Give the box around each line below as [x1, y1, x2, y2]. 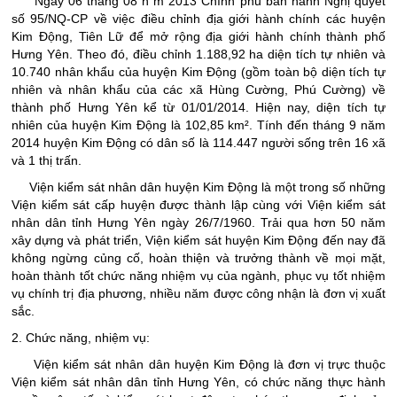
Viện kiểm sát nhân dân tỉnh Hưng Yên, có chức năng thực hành [12, 375, 385, 390]
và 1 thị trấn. [12, 153, 82, 168]
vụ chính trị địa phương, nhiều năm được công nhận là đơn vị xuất [12, 286, 385, 301]
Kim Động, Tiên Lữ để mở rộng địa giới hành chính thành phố [12, 29, 385, 44]
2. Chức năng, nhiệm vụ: [12, 331, 150, 346]
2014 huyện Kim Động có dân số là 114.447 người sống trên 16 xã [12, 136, 385, 151]
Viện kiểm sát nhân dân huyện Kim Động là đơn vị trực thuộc [12, 357, 385, 372]
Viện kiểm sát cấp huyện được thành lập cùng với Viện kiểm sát [12, 198, 385, 213]
